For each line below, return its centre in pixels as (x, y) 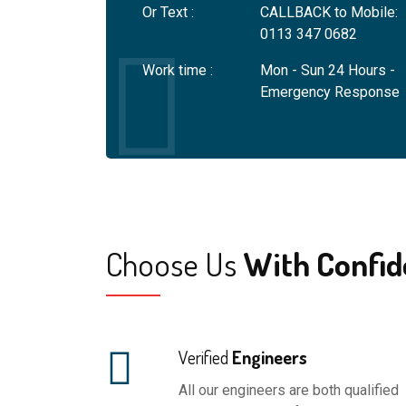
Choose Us (171, 263)
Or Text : (168, 12)
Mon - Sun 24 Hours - (328, 70)
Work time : (178, 70)
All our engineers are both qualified (289, 390)
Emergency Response (330, 92)
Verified (203, 357)
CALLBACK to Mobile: (329, 12)
